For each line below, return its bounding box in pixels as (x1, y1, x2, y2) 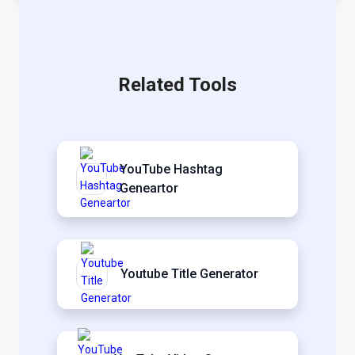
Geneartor (119, 180, 178, 196)
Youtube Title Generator (120, 265, 258, 281)
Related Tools (118, 73, 237, 96)
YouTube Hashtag (119, 161, 223, 177)
